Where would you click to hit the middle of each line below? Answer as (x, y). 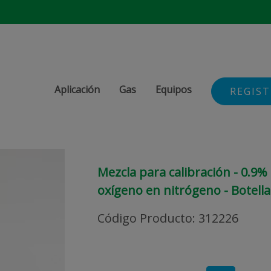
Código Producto (145, 218)
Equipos (174, 90)
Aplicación (77, 90)
